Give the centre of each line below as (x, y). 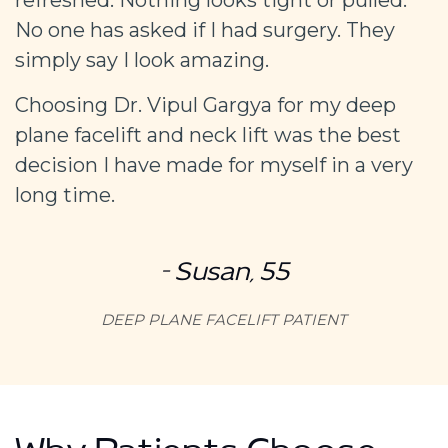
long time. (65, 194)
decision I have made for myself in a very (214, 164)
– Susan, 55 (224, 277)
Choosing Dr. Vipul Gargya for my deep (205, 104)
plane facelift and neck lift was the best (208, 134)
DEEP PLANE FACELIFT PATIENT (224, 319)
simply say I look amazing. (142, 59)
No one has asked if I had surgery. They (205, 29)
